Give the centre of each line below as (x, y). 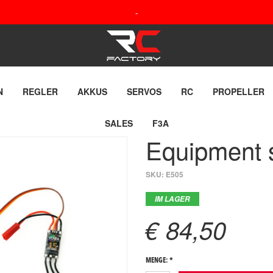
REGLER (40, 91)
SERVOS (144, 91)
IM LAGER (172, 199)
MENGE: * (159, 261)
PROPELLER (239, 91)
